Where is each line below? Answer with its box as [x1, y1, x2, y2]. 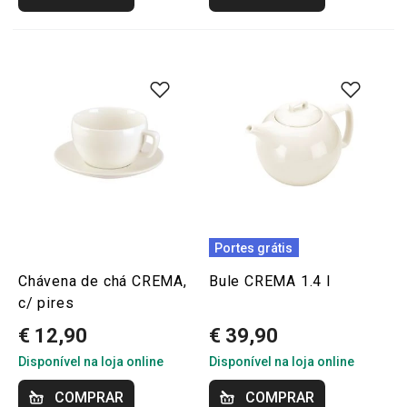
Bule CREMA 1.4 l [209, 273, 331, 290]
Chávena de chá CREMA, [18, 273, 187, 290]
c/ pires [18, 294, 74, 312]
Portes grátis [214, 240, 293, 255]
